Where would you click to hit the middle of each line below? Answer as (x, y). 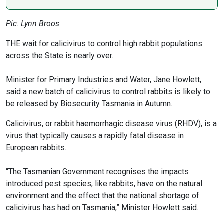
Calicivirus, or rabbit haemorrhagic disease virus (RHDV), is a (111, 124)
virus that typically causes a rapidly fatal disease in (95, 136)
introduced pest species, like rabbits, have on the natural (104, 184)
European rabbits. (36, 148)
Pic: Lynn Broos (33, 24)
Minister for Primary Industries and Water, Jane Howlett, (104, 80)
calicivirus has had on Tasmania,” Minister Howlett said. (102, 208)
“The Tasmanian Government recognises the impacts (97, 172)
